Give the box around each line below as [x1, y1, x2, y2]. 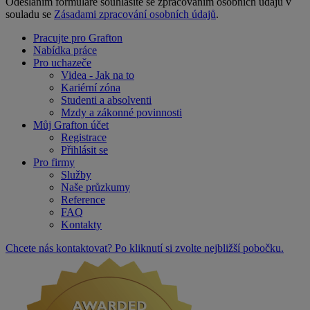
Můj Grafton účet [33, 118, 109, 131]
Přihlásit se [61, 143, 108, 156]
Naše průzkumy [61, 181, 130, 193]
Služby [61, 168, 91, 181]
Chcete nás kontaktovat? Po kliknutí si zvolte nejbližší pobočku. [6, 241, 284, 254]
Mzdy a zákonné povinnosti [61, 106, 182, 118]
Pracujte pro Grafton [33, 31, 122, 44]
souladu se [6, 8, 54, 20]
